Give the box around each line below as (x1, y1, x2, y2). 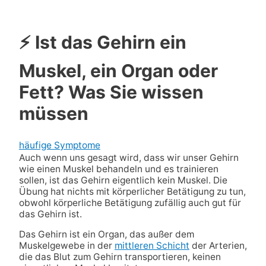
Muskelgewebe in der (18, 240, 115, 252)
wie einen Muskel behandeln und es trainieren (18, 163, 218, 175)
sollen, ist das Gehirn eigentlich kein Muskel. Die (18, 174, 227, 186)
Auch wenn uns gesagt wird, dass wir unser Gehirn (18, 151, 239, 163)
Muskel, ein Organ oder (18, 59, 218, 81)
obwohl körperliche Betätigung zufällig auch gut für (18, 197, 241, 208)
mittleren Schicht (114, 240, 189, 252)
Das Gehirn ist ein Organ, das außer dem (18, 229, 194, 240)
